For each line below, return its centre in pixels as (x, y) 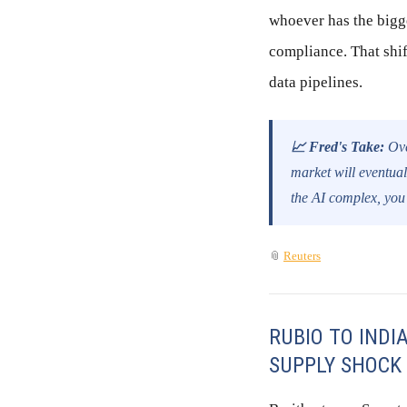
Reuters (302, 255)
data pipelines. (316, 82)
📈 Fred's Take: (338, 146)
